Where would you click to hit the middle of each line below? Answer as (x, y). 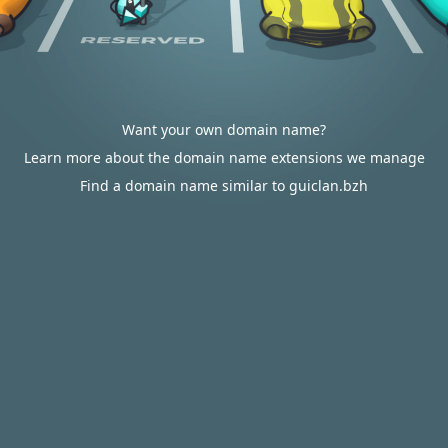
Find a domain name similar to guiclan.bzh (224, 185)
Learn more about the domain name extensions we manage (224, 157)
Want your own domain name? (224, 129)
